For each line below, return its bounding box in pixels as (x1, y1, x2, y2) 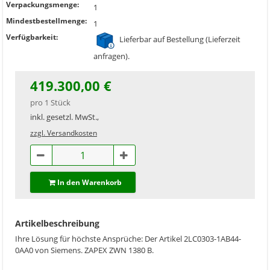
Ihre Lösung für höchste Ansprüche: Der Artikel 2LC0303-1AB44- (15, 233, 241, 244)
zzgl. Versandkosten (30, 128, 97, 138)
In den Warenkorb (57, 177, 122, 187)
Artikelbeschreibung (15, 218, 99, 229)
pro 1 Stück (30, 97, 71, 108)
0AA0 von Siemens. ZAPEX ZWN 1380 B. (15, 245, 154, 256)
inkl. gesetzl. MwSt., (30, 111, 99, 122)
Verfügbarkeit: (6, 32, 58, 42)
